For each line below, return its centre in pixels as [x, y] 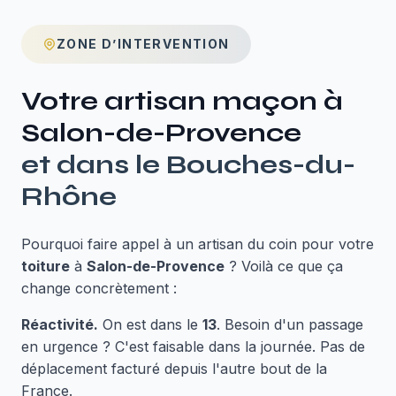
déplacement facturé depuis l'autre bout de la [174, 369]
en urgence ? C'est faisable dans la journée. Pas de [193, 346]
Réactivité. [60, 324]
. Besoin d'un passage [290, 324]
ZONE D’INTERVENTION [143, 44]
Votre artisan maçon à [182, 101]
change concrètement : [99, 288]
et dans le [94, 164]
